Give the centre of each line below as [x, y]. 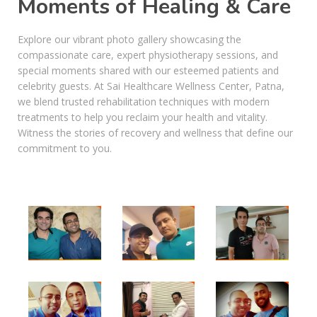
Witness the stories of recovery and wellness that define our [155, 133]
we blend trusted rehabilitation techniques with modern [144, 102]
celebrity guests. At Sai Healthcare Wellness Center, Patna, [151, 86]
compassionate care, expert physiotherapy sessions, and [148, 55]
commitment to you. [65, 148]
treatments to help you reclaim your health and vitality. [143, 117]
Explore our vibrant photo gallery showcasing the [129, 39]
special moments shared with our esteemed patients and [148, 70]
